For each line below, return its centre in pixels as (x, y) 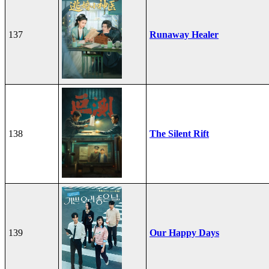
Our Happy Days (184, 232)
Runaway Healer (184, 34)
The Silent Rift (179, 133)
